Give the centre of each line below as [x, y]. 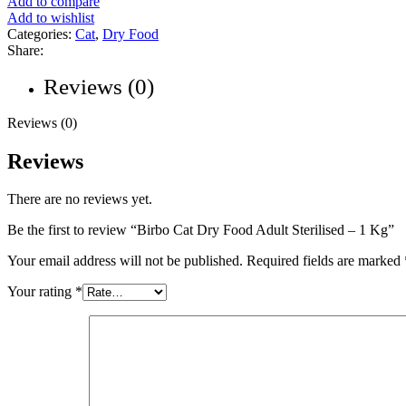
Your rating [41, 292]
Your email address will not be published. [125, 261]
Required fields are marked [325, 261]
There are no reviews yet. [80, 199]
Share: [25, 50]
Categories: [39, 34]
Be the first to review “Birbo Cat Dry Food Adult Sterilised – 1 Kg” [201, 230]
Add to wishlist [51, 17]
